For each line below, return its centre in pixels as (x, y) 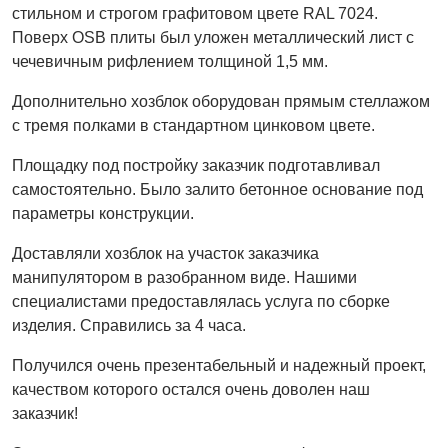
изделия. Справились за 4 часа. (129, 325)
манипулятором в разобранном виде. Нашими (184, 277)
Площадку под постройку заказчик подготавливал (196, 165)
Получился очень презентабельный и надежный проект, (219, 365)
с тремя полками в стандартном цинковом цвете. (193, 125)
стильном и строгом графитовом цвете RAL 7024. (195, 13)
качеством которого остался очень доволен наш (191, 389)
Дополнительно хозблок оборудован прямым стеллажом (221, 101)
